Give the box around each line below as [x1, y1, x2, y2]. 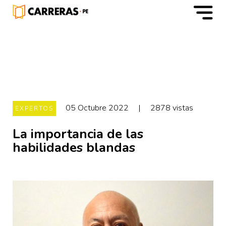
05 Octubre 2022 [64, 102, 131, 114]
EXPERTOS [15, 104, 53, 112]
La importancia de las [13, 125, 143, 143]
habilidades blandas [13, 139, 135, 156]
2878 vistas [148, 102, 193, 114]
